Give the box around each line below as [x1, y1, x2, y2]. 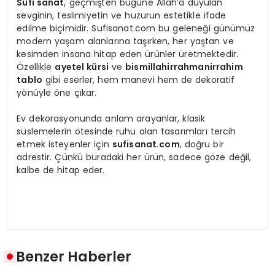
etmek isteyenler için [17, 137, 112, 150]
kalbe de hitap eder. [17, 163, 105, 176]
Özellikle [17, 60, 55, 73]
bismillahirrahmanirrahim [125, 60, 243, 73]
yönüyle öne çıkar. [17, 86, 97, 99]
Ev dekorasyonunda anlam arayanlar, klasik [17, 112, 206, 125]
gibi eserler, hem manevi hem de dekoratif [42, 73, 235, 86]
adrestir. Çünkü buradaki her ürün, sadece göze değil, [17, 150, 252, 163]
